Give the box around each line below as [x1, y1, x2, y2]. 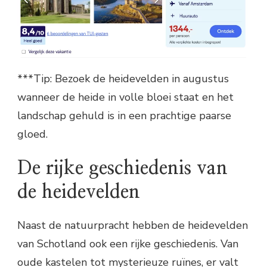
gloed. [17, 127, 48, 142]
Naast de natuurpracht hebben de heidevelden [17, 218, 248, 232]
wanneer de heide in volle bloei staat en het [17, 90, 234, 105]
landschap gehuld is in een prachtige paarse [17, 108, 231, 123]
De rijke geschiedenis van [17, 159, 228, 178]
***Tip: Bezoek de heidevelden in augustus [17, 72, 229, 86]
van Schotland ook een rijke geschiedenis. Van [17, 236, 238, 251]
